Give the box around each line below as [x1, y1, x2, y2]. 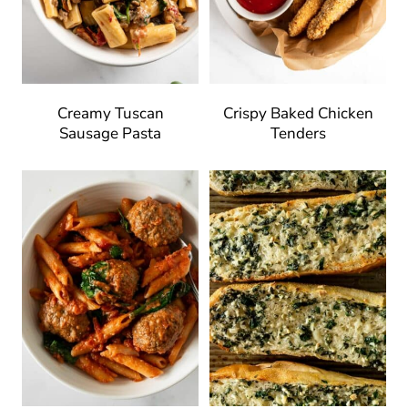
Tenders [270, 123, 326, 145]
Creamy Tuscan [56, 103, 164, 125]
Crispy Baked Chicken [222, 103, 373, 125]
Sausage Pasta [59, 123, 161, 145]
